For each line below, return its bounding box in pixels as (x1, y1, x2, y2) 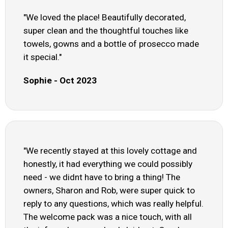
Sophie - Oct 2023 (23, 75, 97, 86)
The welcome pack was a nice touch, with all (23, 212, 192, 222)
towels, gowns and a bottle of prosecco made (23, 39, 199, 49)
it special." (23, 52, 62, 63)
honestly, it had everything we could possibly (23, 159, 192, 169)
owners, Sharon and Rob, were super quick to (23, 185, 195, 196)
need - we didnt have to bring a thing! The (23, 172, 180, 183)
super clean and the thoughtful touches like (23, 25, 188, 36)
